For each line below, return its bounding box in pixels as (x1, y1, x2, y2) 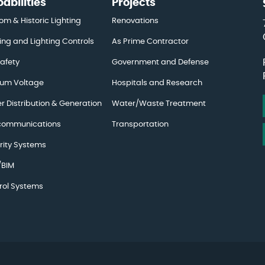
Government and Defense (111, 59, 209, 66)
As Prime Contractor (111, 38, 189, 46)
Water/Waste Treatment (111, 100, 206, 108)
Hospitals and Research (111, 79, 202, 87)
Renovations (111, 17, 159, 25)
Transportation (111, 121, 169, 128)
